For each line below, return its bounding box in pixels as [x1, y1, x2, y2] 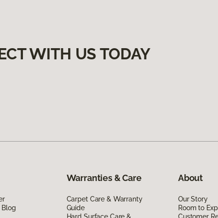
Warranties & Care [66, 172, 142, 183]
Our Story [178, 195, 208, 203]
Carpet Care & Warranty [66, 195, 143, 203]
